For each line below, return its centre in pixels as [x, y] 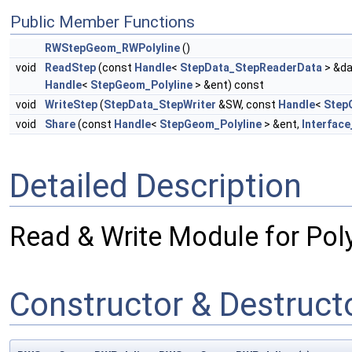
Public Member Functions [103, 22]
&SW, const [247, 105]
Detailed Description [156, 186]
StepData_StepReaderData [251, 68]
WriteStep [71, 105]
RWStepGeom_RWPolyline [112, 48]
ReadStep [70, 68]
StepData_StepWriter [160, 105]
